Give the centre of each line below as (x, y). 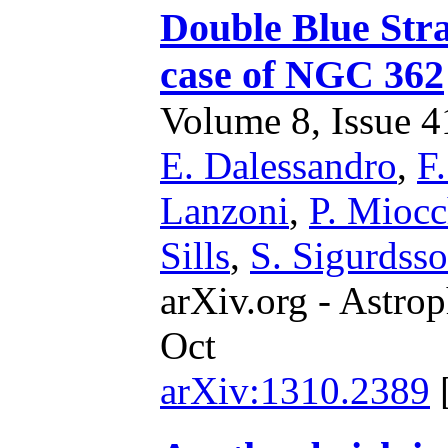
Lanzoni (224, 210)
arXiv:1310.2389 (295, 390)
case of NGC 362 (302, 74)
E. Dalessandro (278, 165)
